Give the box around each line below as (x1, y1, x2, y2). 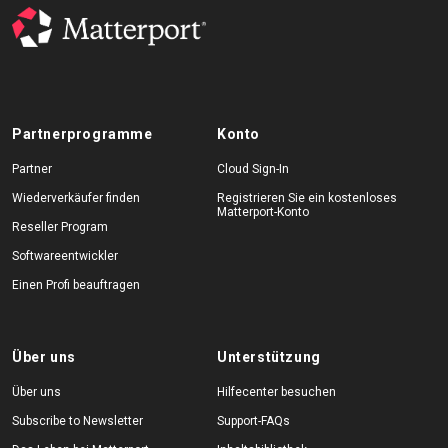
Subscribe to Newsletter (12, 414, 143, 428)
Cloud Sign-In (216, 162, 289, 176)
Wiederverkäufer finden (12, 191, 140, 205)
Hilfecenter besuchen (216, 385, 336, 399)
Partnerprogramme (12, 126, 153, 142)
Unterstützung (216, 349, 321, 365)
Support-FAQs (216, 414, 290, 428)
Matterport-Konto (216, 205, 309, 219)
